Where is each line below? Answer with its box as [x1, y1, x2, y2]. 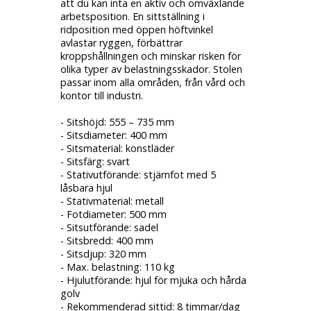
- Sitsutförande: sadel [60, 221, 158, 234]
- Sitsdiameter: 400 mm [60, 128, 167, 142]
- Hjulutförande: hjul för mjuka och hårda [60, 274, 246, 287]
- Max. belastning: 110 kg [60, 260, 175, 274]
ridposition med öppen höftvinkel [60, 23, 213, 36]
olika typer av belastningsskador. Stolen [60, 62, 242, 76]
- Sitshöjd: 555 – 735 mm [60, 115, 174, 128]
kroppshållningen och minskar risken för [60, 49, 241, 62]
